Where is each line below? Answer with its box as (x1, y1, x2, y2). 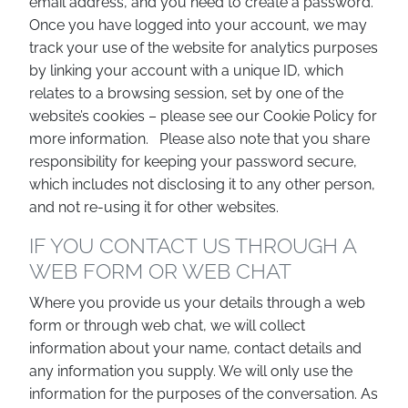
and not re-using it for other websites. (29, 199, 290, 216)
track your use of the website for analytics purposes (29, 39, 378, 56)
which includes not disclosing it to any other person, (29, 176, 375, 193)
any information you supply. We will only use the (29, 362, 352, 380)
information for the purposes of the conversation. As (29, 385, 378, 403)
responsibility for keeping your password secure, (29, 153, 357, 170)
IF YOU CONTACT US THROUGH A (29, 233, 356, 258)
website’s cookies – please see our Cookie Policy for (29, 107, 377, 125)
